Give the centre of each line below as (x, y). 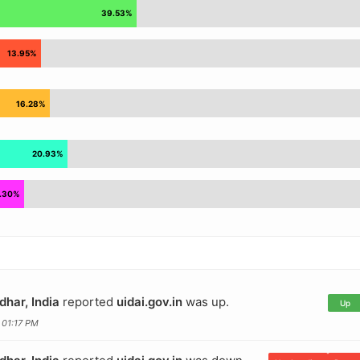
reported (88, 301)
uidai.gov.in (149, 301)
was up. (205, 301)
